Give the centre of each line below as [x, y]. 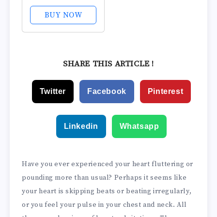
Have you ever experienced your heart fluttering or [108, 164]
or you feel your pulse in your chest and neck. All [105, 205]
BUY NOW [63, 15]
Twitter [53, 91]
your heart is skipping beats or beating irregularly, [107, 191]
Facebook [107, 91]
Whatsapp [139, 126]
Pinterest [165, 91]
